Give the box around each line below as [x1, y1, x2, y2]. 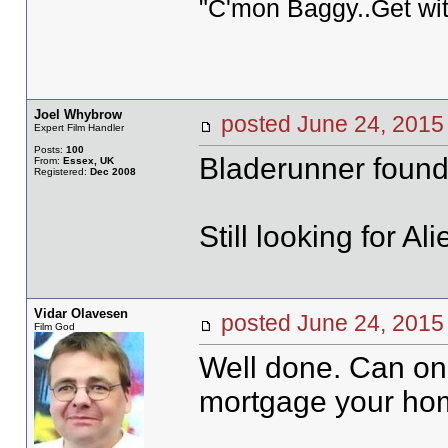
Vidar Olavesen [33, 306, 128, 321]
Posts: [33, 144, 66, 155]
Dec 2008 [89, 166, 136, 177]
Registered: [33, 166, 90, 177]
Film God [33, 321, 75, 332]
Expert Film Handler [33, 122, 124, 133]
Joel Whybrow [33, 107, 122, 122]
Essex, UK [62, 155, 114, 166]
